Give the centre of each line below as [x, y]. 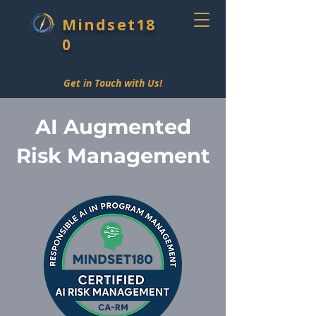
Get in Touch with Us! [113, 83]
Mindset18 [109, 25]
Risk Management [113, 156]
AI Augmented [113, 127]
